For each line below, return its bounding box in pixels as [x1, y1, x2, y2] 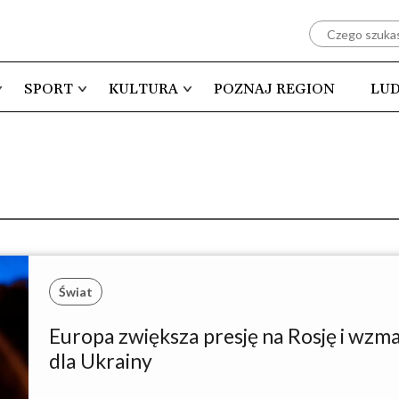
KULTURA [108, 80, 178, 99]
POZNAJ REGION [214, 80, 336, 99]
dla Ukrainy [49, 348, 152, 373]
